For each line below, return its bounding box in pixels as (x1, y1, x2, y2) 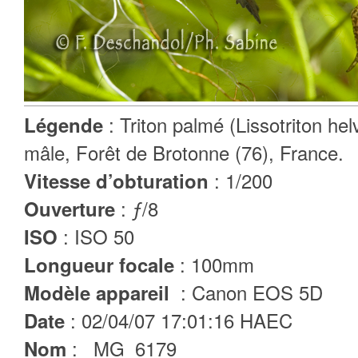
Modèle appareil (24, 279, 175, 306)
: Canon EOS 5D (175, 278, 323, 306)
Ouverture (24, 195, 121, 222)
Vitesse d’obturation (24, 167, 214, 194)
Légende (24, 111, 109, 138)
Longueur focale (24, 251, 180, 278)
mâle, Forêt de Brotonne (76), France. (24, 138, 344, 166)
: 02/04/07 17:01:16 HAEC (70, 306, 292, 334)
